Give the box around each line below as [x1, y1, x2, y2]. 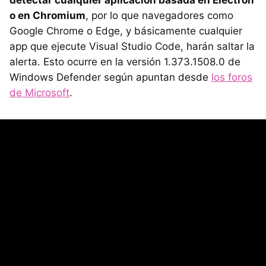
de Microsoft [9, 87, 69, 99]
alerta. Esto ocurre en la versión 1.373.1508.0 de [9, 56, 240, 68]
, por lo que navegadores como [85, 9, 233, 22]
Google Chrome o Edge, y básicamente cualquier [9, 25, 242, 37]
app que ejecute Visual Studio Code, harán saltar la [9, 40, 255, 53]
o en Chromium [9, 9, 85, 22]
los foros [211, 71, 252, 84]
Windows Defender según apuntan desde [9, 71, 211, 84]
